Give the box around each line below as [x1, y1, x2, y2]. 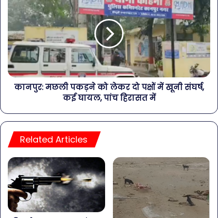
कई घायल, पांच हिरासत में [62, 92, 156, 104]
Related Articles [20, 133, 88, 145]
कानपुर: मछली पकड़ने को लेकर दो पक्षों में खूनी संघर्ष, [14, 82, 204, 93]
